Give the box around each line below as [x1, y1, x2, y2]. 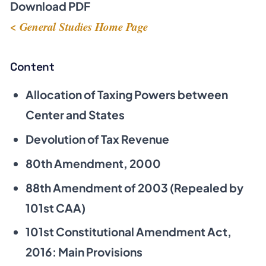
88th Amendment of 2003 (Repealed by [25, 180, 243, 195]
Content [10, 59, 55, 74]
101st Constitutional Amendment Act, [25, 224, 232, 239]
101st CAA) [25, 200, 85, 215]
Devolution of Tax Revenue [25, 132, 169, 147]
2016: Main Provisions [25, 245, 142, 259]
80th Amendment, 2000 [25, 156, 161, 170]
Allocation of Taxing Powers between [25, 87, 228, 102]
